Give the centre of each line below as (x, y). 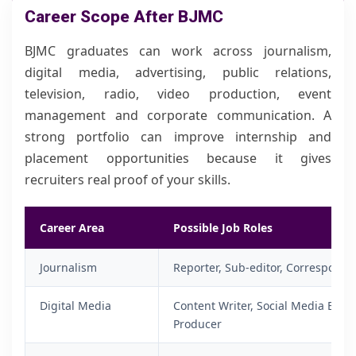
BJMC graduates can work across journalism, (178, 51)
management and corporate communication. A (178, 115)
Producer (197, 324)
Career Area (72, 228)
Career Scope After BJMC (124, 17)
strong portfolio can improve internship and (178, 137)
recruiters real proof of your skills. (128, 180)
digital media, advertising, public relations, (178, 72)
